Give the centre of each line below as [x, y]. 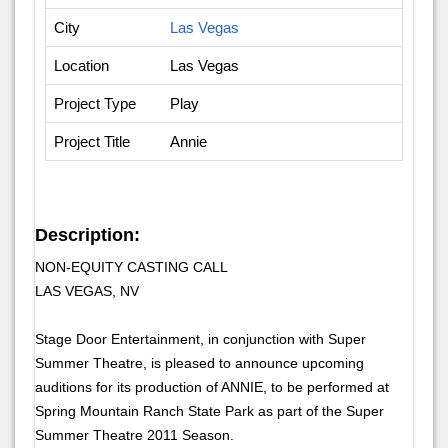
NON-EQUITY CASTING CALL [131, 266]
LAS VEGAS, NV [87, 290]
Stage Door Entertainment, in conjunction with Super [200, 338]
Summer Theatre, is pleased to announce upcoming [199, 362]
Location [81, 65]
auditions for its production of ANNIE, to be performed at [212, 386]
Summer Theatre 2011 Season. [134, 434]
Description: [87, 234]
